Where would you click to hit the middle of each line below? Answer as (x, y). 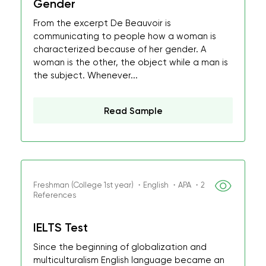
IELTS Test (61, 227)
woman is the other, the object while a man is (131, 62)
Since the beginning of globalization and (120, 247)
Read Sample (133, 111)
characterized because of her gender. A (120, 49)
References (55, 195)
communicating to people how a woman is (125, 36)
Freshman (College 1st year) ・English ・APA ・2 (119, 185)
